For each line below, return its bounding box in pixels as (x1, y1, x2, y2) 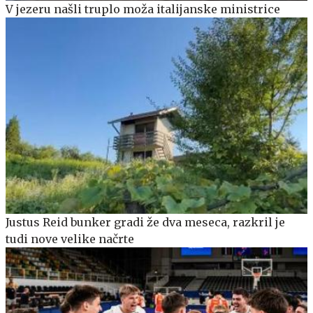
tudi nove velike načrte (6, 232, 134, 247)
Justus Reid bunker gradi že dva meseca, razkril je (6, 215, 285, 230)
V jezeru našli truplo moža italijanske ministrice (6, 2, 280, 17)
